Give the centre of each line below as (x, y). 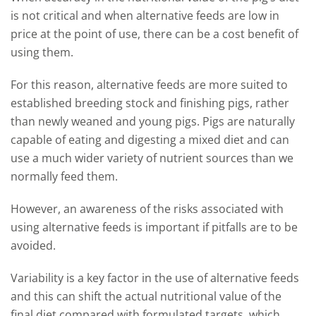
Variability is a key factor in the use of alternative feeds (155, 278)
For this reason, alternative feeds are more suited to (149, 85)
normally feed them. (64, 176)
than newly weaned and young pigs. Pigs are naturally (153, 121)
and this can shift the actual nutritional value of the (146, 296)
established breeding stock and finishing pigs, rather (150, 103)
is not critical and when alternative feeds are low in (145, 16)
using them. (42, 52)
